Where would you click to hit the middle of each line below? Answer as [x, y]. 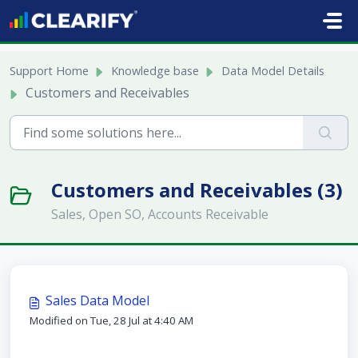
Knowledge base [155, 71]
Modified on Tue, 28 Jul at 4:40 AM [111, 320]
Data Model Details [273, 71]
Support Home [49, 71]
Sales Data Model [97, 300]
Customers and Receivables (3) [197, 190]
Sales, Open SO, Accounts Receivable [160, 214]
